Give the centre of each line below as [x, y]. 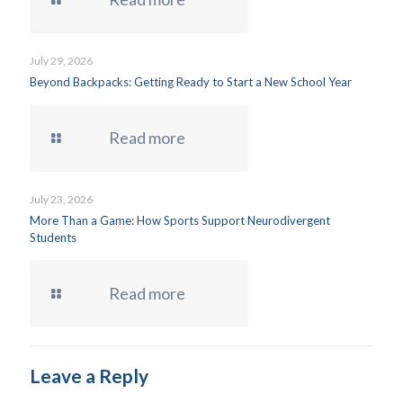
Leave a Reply [89, 376]
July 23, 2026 [61, 199]
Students [53, 237]
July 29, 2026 [61, 61]
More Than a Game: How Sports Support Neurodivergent [180, 220]
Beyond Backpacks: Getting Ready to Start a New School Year [191, 82]
